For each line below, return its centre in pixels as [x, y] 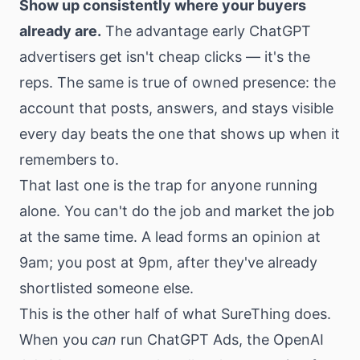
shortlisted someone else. [106, 288]
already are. [60, 31]
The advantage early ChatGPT [206, 31]
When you [55, 339]
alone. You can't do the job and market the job [177, 211]
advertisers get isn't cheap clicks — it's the [165, 56]
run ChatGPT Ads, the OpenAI [220, 339]
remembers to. [69, 159]
